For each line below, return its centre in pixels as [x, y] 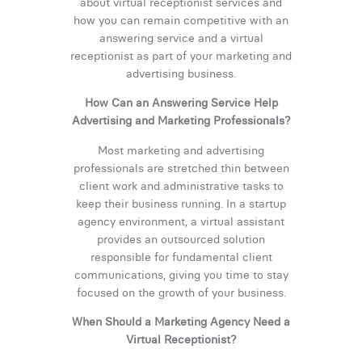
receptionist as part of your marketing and [181, 55]
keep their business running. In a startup [181, 203]
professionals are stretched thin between [181, 168]
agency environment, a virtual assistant [181, 221]
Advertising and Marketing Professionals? [181, 121]
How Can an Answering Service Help [181, 103]
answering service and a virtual [181, 38]
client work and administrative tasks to [181, 185]
